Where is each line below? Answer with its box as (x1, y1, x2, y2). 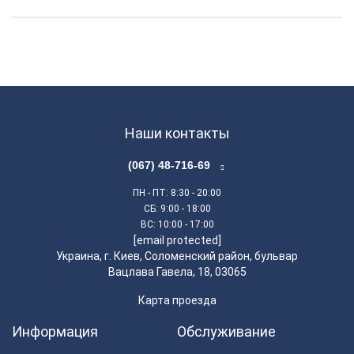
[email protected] (133, 234, 221, 247)
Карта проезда (137, 294, 217, 307)
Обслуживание (177, 323, 276, 341)
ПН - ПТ (133, 187, 166, 199)
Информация (12, 323, 98, 341)
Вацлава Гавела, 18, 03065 (107, 265, 247, 279)
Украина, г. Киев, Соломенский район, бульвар (56, 250, 298, 263)
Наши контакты (124, 125, 230, 142)
